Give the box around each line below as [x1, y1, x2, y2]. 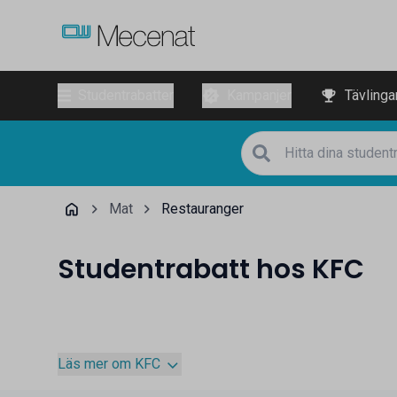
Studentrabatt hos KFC [57, 251, 364, 288]
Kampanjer [226, 87, 292, 104]
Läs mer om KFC [57, 355, 160, 372]
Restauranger [160, 200, 244, 217]
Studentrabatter [77, 87, 174, 104]
